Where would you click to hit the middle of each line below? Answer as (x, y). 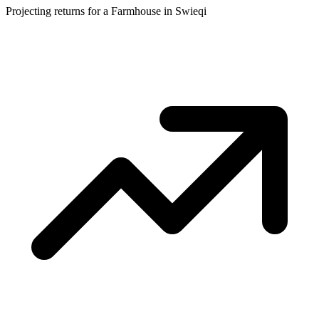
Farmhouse (136, 11)
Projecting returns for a (58, 11)
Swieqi (191, 11)
